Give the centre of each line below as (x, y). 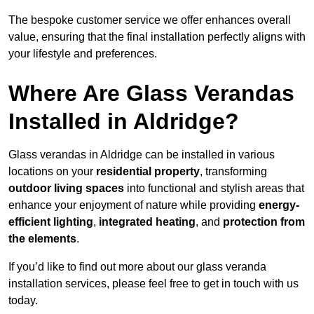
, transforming (233, 172)
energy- (279, 205)
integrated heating (147, 222)
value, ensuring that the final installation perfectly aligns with (157, 37)
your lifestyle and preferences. (83, 54)
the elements (42, 239)
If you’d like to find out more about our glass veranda (137, 267)
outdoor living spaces (66, 189)
